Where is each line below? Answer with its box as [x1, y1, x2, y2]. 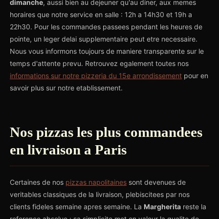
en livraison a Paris [10, 142, 127, 157]
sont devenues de [127, 178, 186, 186]
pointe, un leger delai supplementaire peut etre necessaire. [10, 35, 197, 43]
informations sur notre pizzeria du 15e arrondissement [10, 71, 182, 80]
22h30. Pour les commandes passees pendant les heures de [10, 22, 202, 31]
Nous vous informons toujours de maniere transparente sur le [10, 47, 204, 55]
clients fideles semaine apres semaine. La [10, 202, 144, 211]
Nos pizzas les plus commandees [10, 124, 202, 140]
